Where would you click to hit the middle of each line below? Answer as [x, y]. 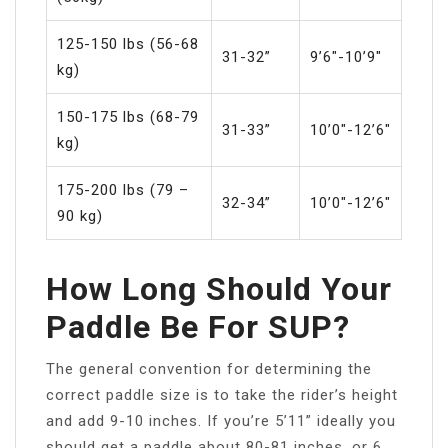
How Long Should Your [219, 288]
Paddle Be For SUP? [198, 326]
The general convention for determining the [209, 368]
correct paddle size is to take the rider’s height [222, 394]
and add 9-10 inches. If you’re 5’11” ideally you [221, 420]
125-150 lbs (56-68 [128, 43]
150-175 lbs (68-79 [128, 116]
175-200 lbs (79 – [123, 189]
